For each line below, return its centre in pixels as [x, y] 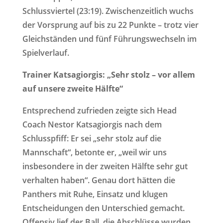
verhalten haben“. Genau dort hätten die [99, 180]
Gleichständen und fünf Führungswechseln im [109, 39]
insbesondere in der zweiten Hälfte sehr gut [105, 166]
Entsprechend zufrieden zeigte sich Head [99, 111]
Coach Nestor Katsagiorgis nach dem [92, 124]
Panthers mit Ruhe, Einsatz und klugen [95, 194]
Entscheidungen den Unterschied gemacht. [103, 208]
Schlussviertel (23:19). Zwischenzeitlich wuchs [108, 11]
